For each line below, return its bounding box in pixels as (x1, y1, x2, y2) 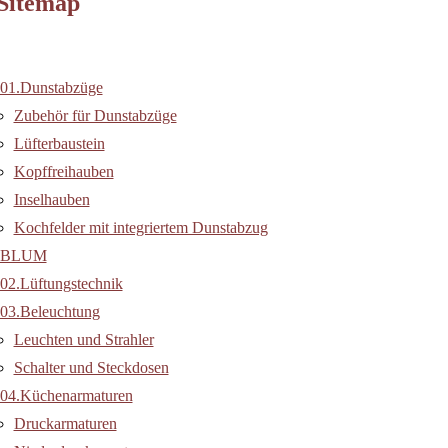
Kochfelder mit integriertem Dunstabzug (13, 219, 268, 237)
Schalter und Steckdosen (13, 359, 169, 377)
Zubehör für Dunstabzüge (13, 107, 177, 125)
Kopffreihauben (13, 163, 114, 181)
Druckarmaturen (13, 415, 117, 433)
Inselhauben (13, 191, 90, 209)
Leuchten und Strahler (13, 331, 154, 349)
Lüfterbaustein (13, 135, 105, 153)
